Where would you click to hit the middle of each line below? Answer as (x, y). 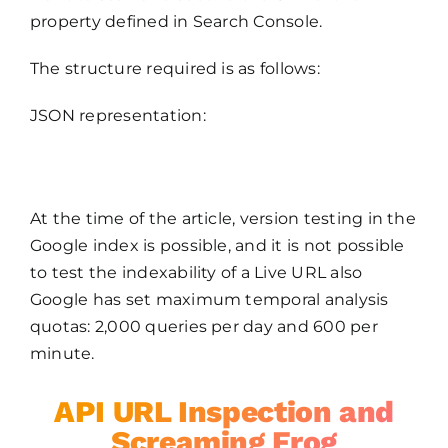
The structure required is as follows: (174, 69)
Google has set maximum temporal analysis (209, 300)
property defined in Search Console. (176, 22)
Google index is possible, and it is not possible (217, 246)
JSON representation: (117, 116)
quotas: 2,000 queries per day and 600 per (203, 327)
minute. (62, 354)
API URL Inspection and (224, 412)
